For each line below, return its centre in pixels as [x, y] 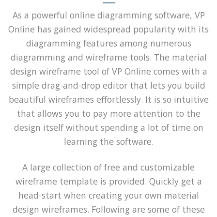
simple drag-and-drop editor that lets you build [108, 85]
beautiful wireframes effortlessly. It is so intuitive [108, 99]
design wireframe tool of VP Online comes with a [108, 71]
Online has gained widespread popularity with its [108, 29]
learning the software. [108, 141]
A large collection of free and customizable [108, 167]
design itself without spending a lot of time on [108, 127]
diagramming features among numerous [108, 43]
